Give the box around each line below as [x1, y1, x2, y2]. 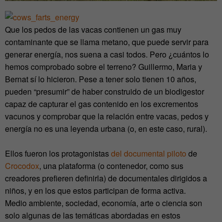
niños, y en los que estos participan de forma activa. [5, 185, 186, 197]
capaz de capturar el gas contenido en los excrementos [5, 98, 198, 110]
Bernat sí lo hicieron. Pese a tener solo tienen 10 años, [5, 73, 196, 85]
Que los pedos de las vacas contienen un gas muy [5, 24, 181, 36]
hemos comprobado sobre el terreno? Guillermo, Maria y [5, 61, 202, 73]
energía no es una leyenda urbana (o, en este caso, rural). [5, 123, 207, 135]
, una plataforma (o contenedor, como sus [39, 160, 183, 172]
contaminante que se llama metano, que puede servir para [5, 36, 209, 48]
